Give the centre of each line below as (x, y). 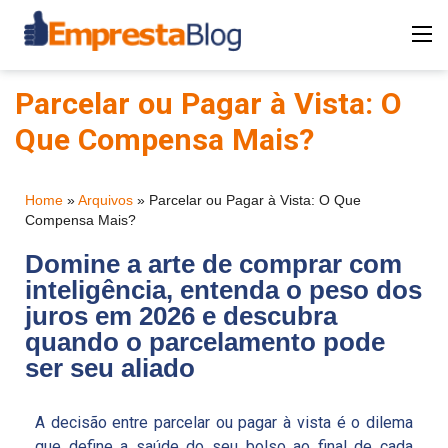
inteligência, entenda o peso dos (223, 290)
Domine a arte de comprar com (213, 264)
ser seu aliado (110, 368)
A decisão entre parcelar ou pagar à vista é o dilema (224, 423)
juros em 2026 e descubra (181, 316)
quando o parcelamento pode (205, 342)
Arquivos (105, 201)
